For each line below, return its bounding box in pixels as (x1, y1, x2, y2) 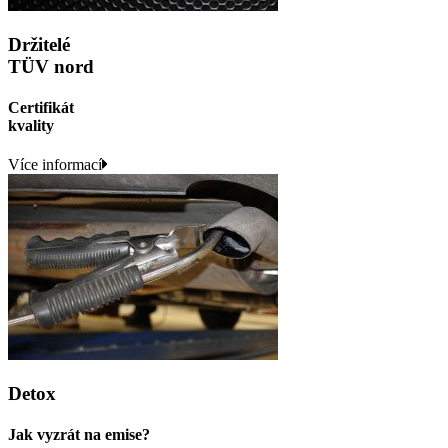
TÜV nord (8, 55, 94, 77)
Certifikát (8, 98, 74, 116)
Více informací (8, 156, 102, 174)
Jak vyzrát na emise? (8, 426, 150, 444)
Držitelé (8, 33, 70, 55)
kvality (8, 116, 54, 134)
